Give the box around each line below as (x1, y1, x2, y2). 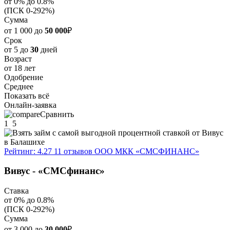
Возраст (4, 54, 32, 63)
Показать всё (4, 91, 49, 100)
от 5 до (4, 45, 30, 54)
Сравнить (40, 109, 74, 119)
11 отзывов (54, 146, 92, 156)
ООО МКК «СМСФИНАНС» (94, 146, 199, 156)
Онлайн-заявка (4, 100, 56, 109)
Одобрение (4, 72, 43, 82)
